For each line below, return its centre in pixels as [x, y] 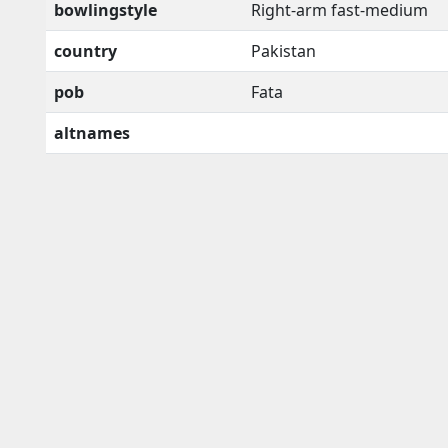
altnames [92, 132]
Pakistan [283, 50]
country [85, 50]
